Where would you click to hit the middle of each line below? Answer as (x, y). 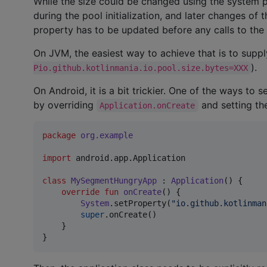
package (59, 135)
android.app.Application (131, 158)
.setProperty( (140, 203)
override (80, 192)
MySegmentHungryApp (114, 180)
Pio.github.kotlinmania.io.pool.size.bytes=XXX (141, 68)
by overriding (65, 105)
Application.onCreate (148, 105)
